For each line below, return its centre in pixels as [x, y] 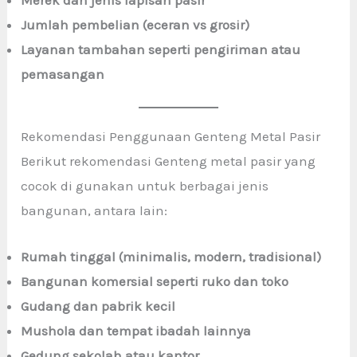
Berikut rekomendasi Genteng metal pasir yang [169, 161]
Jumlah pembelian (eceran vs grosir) [135, 24]
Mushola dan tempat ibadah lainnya [136, 331]
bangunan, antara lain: [94, 211]
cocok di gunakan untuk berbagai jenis [145, 186]
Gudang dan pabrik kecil [98, 306]
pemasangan [63, 74]
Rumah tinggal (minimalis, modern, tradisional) [171, 257]
